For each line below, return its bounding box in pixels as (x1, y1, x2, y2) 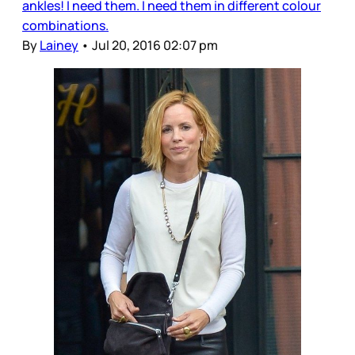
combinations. (22, 16, 109, 34)
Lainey (40, 36, 78, 54)
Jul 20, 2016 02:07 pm (92, 36, 218, 54)
